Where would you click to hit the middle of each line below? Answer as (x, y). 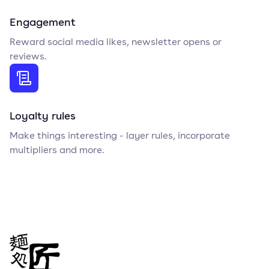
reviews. (28, 56)
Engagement (43, 22)
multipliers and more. (57, 150)
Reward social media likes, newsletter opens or (116, 42)
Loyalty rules (43, 115)
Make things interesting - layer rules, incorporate (120, 135)
